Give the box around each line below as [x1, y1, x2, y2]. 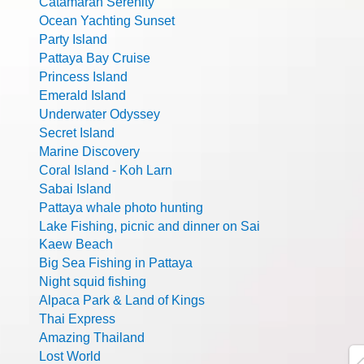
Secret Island [39, 126, 115, 140]
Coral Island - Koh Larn [39, 163, 172, 177]
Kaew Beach [39, 237, 113, 251]
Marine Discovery [39, 145, 140, 158]
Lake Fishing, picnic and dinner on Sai [39, 219, 260, 233]
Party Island [39, 32, 107, 46]
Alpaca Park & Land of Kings [39, 293, 205, 307]
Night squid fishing [39, 275, 146, 288]
